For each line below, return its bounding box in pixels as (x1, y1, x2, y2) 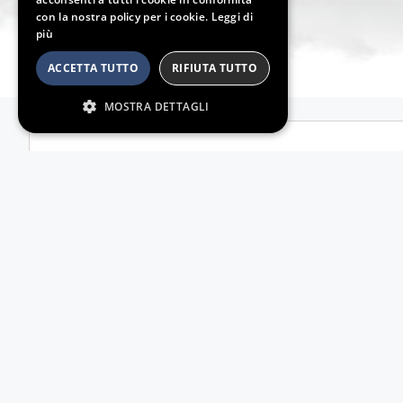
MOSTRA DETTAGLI (103, 99, 210, 114)
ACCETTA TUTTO (47, 60, 139, 76)
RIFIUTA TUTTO (171, 60, 258, 76)
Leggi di (210, 9, 253, 24)
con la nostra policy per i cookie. (36, 9, 211, 24)
